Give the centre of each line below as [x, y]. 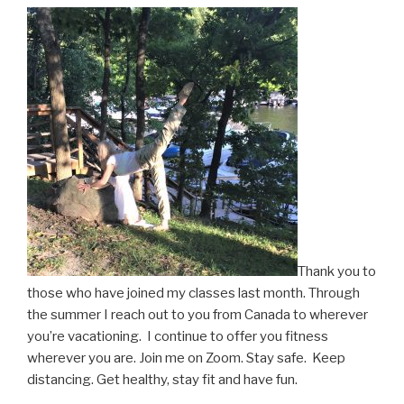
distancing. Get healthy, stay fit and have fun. [162, 379]
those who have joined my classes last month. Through [193, 293]
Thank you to [337, 271]
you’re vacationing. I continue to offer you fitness [178, 336]
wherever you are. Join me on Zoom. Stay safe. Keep [186, 358]
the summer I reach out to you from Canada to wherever [197, 314]
